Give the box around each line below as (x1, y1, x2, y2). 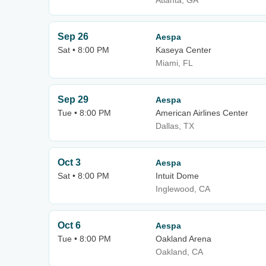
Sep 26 (58, 31, 88, 42)
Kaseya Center (156, 45, 211, 55)
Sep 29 (58, 94, 88, 104)
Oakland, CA (156, 247, 203, 256)
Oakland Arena (156, 234, 211, 243)
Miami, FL (156, 58, 193, 68)
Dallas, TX (156, 121, 194, 131)
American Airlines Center (156, 108, 248, 118)
